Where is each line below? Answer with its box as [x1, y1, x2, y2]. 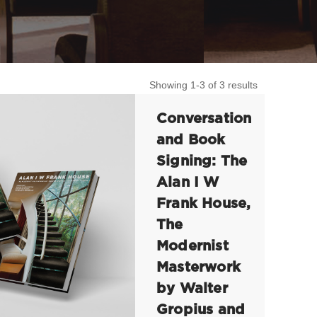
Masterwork [156, 260, 241, 275]
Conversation [156, 112, 252, 126]
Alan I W [156, 175, 219, 190]
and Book [156, 133, 226, 147]
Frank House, [156, 197, 251, 211]
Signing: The [156, 154, 248, 168]
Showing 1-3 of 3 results [149, 80, 258, 91]
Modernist [156, 239, 229, 253]
